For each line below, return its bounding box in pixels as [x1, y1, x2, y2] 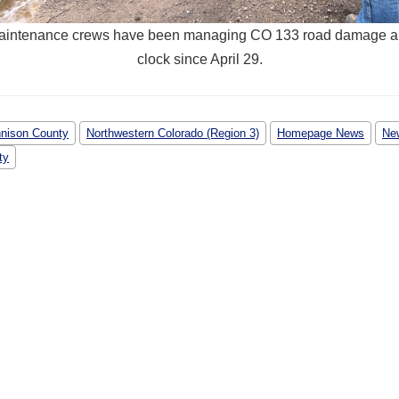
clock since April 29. [136, 51, 263, 67]
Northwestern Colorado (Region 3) [86, 126, 259, 140]
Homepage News [277, 126, 364, 140]
